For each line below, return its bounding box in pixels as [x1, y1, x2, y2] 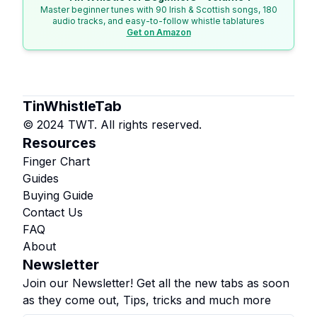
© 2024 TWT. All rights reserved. [23, 117, 202, 132]
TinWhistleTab [23, 97, 122, 115]
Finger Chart [23, 154, 90, 168]
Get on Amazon [126, 26, 191, 38]
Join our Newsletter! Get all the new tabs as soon [23, 275, 289, 290]
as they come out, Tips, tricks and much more [23, 292, 271, 307]
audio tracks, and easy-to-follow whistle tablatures [52, 15, 265, 26]
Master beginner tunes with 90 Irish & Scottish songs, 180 [40, 4, 277, 15]
